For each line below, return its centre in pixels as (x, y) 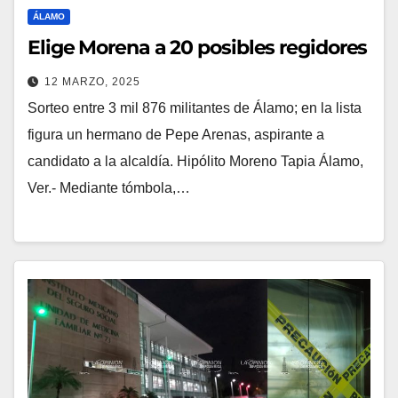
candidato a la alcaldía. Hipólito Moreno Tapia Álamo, (195, 161)
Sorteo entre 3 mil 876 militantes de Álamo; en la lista (195, 107)
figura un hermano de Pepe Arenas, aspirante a (176, 134)
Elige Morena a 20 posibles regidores (198, 47)
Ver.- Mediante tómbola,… (109, 187)
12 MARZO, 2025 (92, 81)
